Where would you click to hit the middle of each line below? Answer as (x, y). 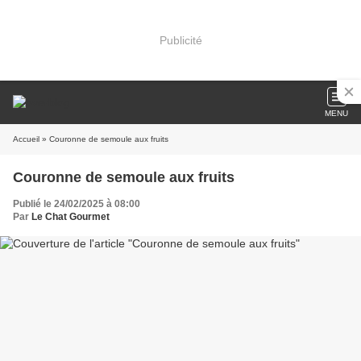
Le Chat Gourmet (71, 217)
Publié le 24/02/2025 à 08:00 (77, 204)
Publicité (180, 40)
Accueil (26, 139)
